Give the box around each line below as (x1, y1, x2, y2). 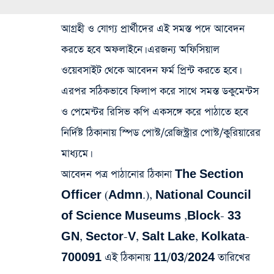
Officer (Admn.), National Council (61, 188, 251, 202)
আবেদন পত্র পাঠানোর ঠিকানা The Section (61, 167, 243, 182)
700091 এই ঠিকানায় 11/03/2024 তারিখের (61, 250, 250, 265)
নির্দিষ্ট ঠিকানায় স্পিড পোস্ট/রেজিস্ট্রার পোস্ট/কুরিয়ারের (61, 125, 261, 140)
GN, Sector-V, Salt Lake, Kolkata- (61, 229, 250, 244)
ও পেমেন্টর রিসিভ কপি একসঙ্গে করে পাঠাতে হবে (61, 105, 248, 119)
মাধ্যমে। (61, 146, 90, 161)
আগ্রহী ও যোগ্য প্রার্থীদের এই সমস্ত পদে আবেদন (61, 21, 245, 36)
